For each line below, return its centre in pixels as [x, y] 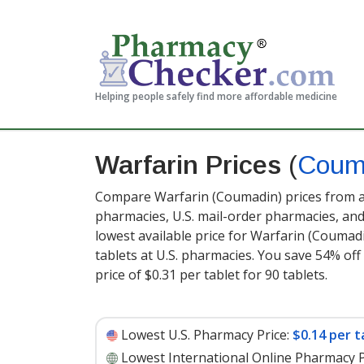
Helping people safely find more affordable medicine [216, 96]
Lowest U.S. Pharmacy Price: [205, 335]
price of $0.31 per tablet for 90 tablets [210, 275]
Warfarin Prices [192, 165]
